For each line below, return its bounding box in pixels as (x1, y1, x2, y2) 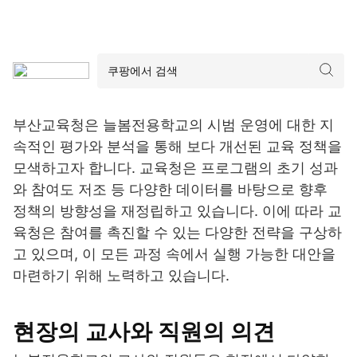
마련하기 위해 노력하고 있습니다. (13, 266, 229, 284)
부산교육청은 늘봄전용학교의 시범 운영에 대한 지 (13, 116, 334, 133)
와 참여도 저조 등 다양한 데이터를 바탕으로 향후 (13, 180, 328, 198)
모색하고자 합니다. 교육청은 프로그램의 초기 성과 (13, 159, 338, 176)
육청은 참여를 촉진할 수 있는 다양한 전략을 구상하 (13, 223, 342, 241)
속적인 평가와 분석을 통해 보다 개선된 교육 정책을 (13, 137, 342, 155)
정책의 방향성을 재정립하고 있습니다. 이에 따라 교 (13, 202, 342, 219)
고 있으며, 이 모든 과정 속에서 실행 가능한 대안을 (13, 245, 335, 262)
